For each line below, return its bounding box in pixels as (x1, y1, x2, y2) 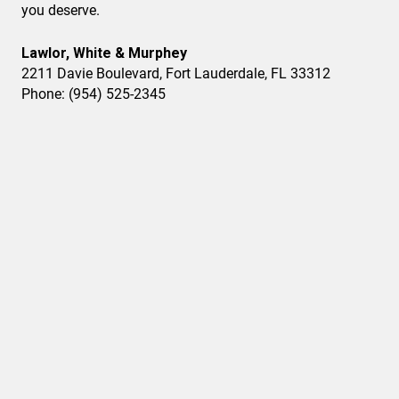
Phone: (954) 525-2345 (21, 85, 166, 102)
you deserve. (21, 2, 100, 19)
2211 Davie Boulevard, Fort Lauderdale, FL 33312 (21, 65, 330, 82)
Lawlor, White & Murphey (21, 45, 187, 61)
